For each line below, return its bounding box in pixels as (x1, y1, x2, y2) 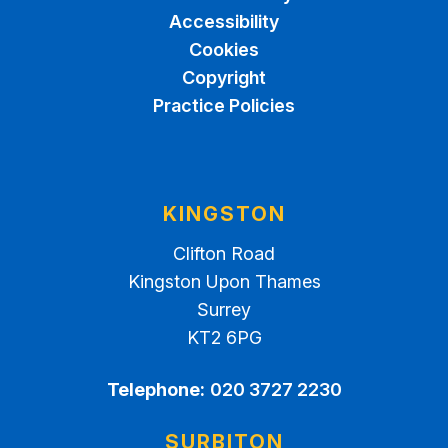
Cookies (189, 39, 259, 60)
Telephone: (106, 379, 205, 400)
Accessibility (169, 11, 279, 32)
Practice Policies (153, 95, 295, 116)
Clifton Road (173, 243, 275, 264)
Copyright (182, 67, 266, 88)
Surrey (197, 299, 251, 320)
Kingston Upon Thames (127, 271, 321, 292)
